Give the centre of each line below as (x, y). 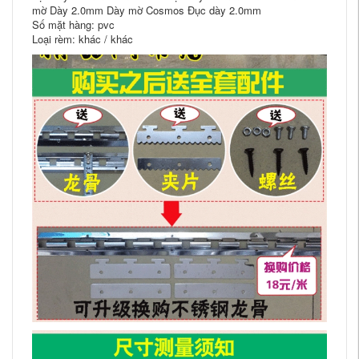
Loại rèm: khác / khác (83, 39)
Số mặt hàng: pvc (73, 24)
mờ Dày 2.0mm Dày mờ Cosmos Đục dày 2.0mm (147, 10)
